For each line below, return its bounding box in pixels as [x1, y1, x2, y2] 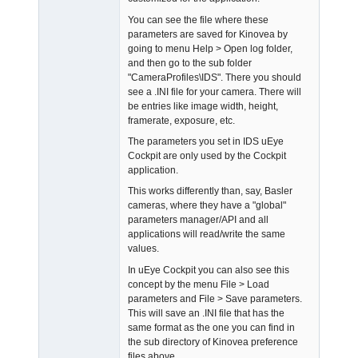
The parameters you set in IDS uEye [128, 136, 284, 148]
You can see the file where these [128, 14, 268, 26]
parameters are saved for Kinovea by [128, 28, 288, 40]
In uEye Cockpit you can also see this [128, 264, 289, 276]
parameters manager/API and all [128, 214, 268, 226]
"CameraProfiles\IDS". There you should [128, 71, 301, 83]
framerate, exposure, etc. [128, 114, 235, 126]
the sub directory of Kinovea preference [128, 336, 298, 348]
